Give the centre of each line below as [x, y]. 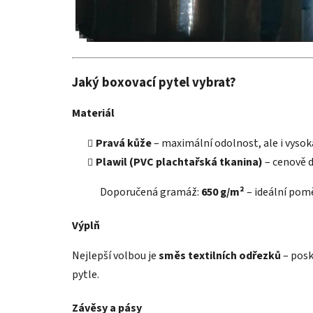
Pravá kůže [124, 143]
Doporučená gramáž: [151, 192]
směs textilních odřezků [220, 255]
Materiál [93, 113]
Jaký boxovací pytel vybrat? [154, 82]
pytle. [86, 274]
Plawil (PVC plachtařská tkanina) [179, 162]
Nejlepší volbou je [115, 255]
